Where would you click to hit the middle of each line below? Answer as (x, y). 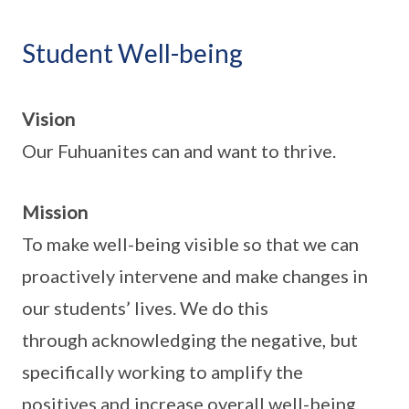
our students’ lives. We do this (145, 308)
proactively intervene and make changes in (195, 276)
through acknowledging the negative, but (190, 340)
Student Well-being (132, 53)
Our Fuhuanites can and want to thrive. (179, 151)
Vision (48, 119)
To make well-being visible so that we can (190, 244)
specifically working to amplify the (163, 372)
